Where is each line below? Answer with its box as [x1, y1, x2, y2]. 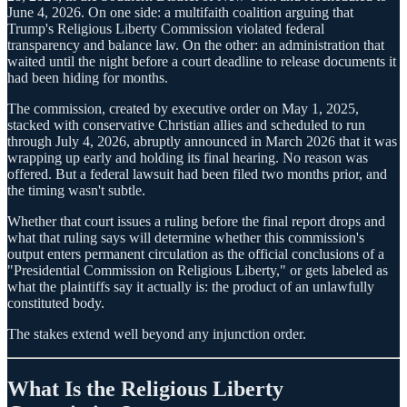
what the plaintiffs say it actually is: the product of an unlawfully [7, 278, 374, 294]
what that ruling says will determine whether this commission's [7, 229, 364, 245]
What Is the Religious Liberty [7, 376, 283, 401]
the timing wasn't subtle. [7, 182, 145, 198]
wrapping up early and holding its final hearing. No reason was [7, 149, 368, 165]
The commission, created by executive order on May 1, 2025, [7, 100, 359, 116]
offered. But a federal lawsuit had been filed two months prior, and [7, 165, 387, 182]
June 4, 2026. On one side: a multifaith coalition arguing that [7, 4, 353, 20]
